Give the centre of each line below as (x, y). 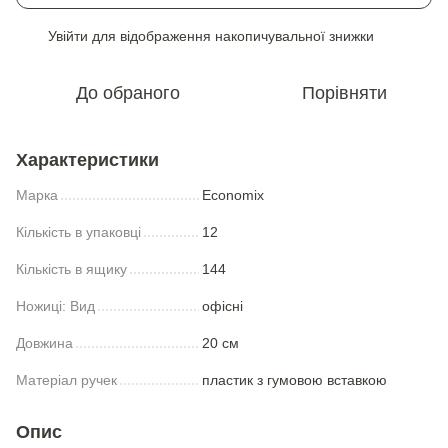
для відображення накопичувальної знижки (231, 36)
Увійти (68, 36)
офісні (222, 306)
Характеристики (87, 160)
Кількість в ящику (71, 269)
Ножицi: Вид (55, 306)
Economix (233, 195)
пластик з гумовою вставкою (294, 380)
